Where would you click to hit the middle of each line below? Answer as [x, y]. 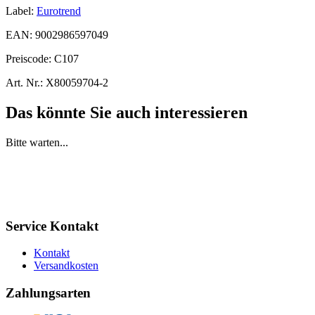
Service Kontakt [52, 226]
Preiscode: [30, 58]
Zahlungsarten [48, 292]
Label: [20, 11]
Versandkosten [66, 266]
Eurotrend [59, 11]
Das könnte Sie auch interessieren [127, 112]
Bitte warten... [37, 142]
